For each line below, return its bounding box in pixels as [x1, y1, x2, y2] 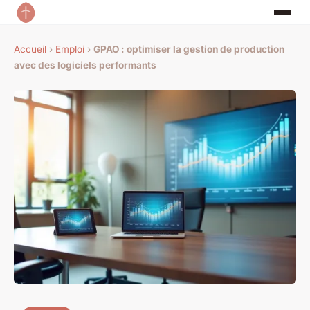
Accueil [14, 44, 46, 55]
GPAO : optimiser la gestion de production [93, 44, 284, 55]
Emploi [55, 44, 84, 55]
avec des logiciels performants [14, 60, 156, 71]
